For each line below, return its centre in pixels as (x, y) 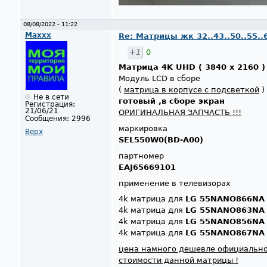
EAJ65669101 (147, 167)
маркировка (143, 128)
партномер (141, 156)
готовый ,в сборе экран (171, 101)
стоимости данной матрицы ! (178, 260)
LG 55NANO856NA (225, 222)
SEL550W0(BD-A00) (161, 139)
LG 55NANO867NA (225, 233)
